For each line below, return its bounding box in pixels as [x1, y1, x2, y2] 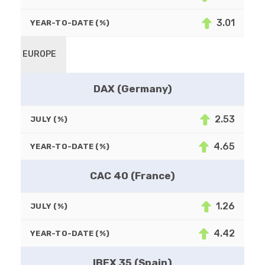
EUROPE [22, 49, 57, 60]
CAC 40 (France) [90, 170, 175, 182]
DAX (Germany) [93, 83, 172, 95]
